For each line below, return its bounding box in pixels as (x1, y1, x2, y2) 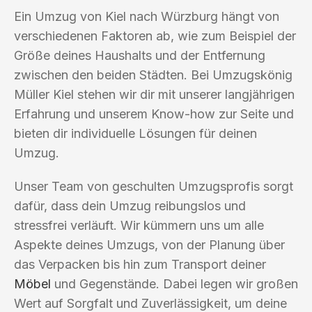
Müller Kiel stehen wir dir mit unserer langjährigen (14, 86, 295, 102)
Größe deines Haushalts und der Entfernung (14, 47, 265, 63)
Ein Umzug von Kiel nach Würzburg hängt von (14, 8, 279, 24)
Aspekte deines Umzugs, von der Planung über (14, 237, 285, 252)
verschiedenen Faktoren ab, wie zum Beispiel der (14, 28, 296, 43)
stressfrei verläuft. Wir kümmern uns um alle (14, 217, 264, 233)
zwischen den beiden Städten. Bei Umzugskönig (14, 67, 292, 82)
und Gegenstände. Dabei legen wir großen (51, 276, 298, 291)
